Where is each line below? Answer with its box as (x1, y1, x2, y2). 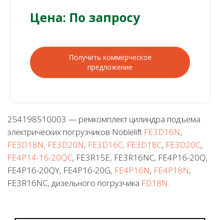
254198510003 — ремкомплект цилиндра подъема (7, 113, 200, 125)
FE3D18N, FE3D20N (7, 138, 84, 150)
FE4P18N (154, 164, 189, 176)
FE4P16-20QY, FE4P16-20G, (7, 164, 114, 176)
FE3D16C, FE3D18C (88, 138, 162, 150)
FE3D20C (165, 138, 200, 150)
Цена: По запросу (30, 8, 140, 26)
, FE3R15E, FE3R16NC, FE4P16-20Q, (72, 151, 208, 163)
